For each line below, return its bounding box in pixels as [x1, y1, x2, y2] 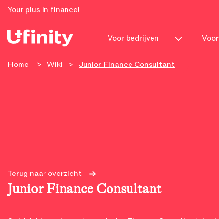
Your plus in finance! [7, 4, 80, 15]
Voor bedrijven [108, 33, 159, 43]
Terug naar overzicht [7, 169, 82, 178]
